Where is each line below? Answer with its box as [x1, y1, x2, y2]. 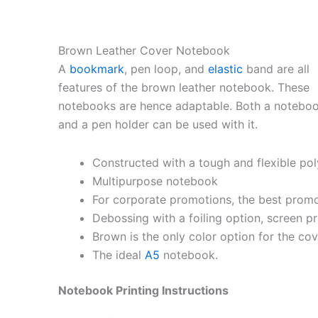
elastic [208, 62, 243, 77]
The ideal [92, 248, 145, 263]
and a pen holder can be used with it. [58, 117, 258, 132]
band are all [243, 62, 309, 77]
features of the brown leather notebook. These [58, 80, 309, 95]
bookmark [70, 62, 124, 77]
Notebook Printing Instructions [58, 283, 229, 298]
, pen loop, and [124, 62, 208, 77]
